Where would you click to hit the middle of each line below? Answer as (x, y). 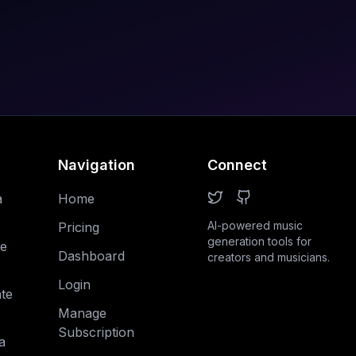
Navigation (97, 165)
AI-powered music (255, 225)
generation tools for (259, 241)
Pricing (79, 227)
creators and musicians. (268, 257)
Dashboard (92, 256)
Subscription (97, 332)
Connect (237, 165)
